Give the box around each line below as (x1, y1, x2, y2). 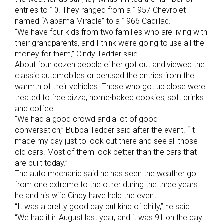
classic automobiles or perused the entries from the (15, 71, 194, 81)
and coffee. (15, 104, 55, 113)
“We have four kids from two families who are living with (15, 27, 207, 37)
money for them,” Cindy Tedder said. (15, 49, 140, 59)
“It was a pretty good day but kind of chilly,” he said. (15, 202, 192, 212)
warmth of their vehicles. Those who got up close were (15, 82, 205, 92)
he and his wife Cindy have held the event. (15, 191, 158, 201)
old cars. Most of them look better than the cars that (15, 147, 197, 157)
